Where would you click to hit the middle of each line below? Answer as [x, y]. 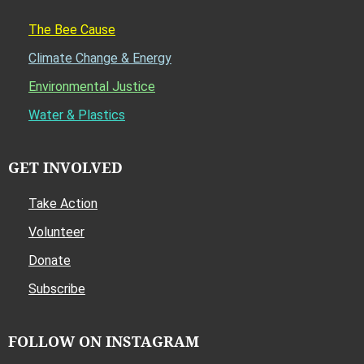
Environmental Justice [92, 87]
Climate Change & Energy [100, 58]
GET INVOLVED [65, 167]
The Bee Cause [72, 30]
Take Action [63, 204]
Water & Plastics [77, 115]
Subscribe [57, 289]
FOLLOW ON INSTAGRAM [104, 341]
